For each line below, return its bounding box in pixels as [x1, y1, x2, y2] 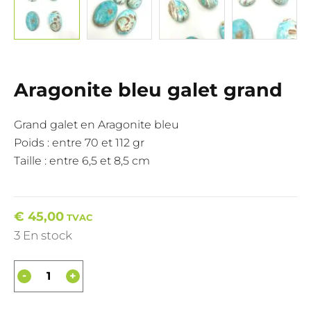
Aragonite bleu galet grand [14, 78, 283, 101]
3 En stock [14, 228, 72, 242]
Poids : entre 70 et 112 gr [14, 135, 144, 149]
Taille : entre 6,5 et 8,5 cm [14, 153, 150, 167]
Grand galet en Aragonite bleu [14, 117, 179, 131]
